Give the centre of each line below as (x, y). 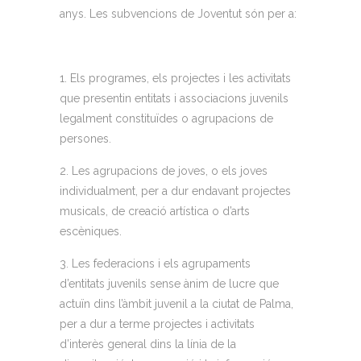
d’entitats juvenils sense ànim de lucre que (169, 284)
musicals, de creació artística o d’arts (155, 211)
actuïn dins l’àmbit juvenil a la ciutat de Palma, (176, 304)
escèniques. (91, 231)
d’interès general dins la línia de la (148, 344)
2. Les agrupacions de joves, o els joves (164, 171)
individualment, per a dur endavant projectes (175, 191)
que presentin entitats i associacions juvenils (174, 98)
